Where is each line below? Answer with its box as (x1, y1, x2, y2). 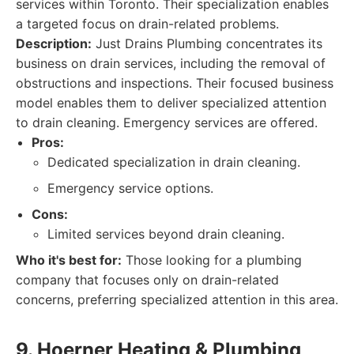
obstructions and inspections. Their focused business (16, 75, 333, 91)
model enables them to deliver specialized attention (16, 95, 326, 111)
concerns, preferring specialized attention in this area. (16, 292, 338, 307)
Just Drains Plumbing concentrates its (92, 36, 322, 51)
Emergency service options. (47, 180, 213, 196)
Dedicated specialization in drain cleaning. (47, 154, 300, 170)
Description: (16, 36, 92, 51)
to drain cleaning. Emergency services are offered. (16, 115, 318, 130)
